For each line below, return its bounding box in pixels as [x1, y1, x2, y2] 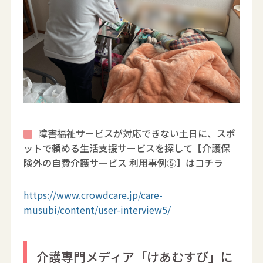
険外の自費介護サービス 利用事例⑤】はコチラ [23, 156, 224, 170]
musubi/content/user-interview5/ [23, 203, 171, 217]
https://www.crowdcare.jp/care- [23, 188, 163, 203]
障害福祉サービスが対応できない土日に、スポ [38, 126, 236, 141]
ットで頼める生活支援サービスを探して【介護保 [23, 141, 231, 156]
